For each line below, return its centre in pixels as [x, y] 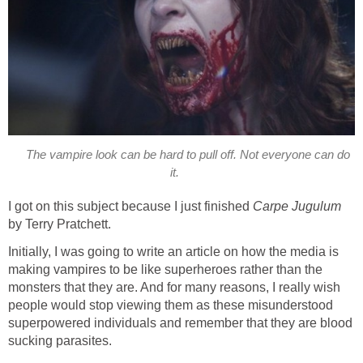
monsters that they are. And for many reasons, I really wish [174, 288]
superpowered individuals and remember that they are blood [180, 323]
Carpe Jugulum [297, 207]
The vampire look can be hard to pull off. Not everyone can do [188, 154]
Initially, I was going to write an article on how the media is [173, 252]
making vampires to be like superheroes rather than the [165, 270]
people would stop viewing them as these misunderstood [171, 305]
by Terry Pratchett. [60, 224]
